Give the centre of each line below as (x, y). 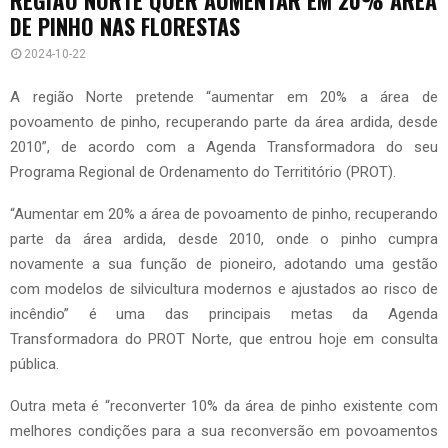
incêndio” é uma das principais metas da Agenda (224, 314)
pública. (34, 364)
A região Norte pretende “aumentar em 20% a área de (224, 97)
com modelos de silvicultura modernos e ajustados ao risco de (224, 289)
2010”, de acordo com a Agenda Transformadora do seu (224, 147)
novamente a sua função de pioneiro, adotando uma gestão (224, 264)
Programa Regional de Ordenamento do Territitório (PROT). (203, 172)
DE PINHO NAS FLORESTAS (125, 25)
